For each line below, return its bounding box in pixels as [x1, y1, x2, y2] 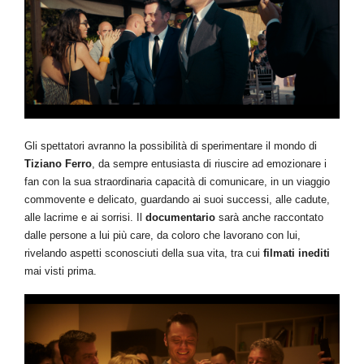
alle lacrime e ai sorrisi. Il [24, 211, 145, 224]
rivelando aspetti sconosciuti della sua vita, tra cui [24, 247, 263, 260]
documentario [145, 211, 215, 224]
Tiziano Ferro [24, 158, 92, 171]
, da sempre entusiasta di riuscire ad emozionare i [92, 158, 327, 171]
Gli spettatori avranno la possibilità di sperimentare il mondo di [24, 140, 317, 153]
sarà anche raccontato [215, 211, 323, 224]
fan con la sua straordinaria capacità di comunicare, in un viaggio [24, 175, 330, 188]
